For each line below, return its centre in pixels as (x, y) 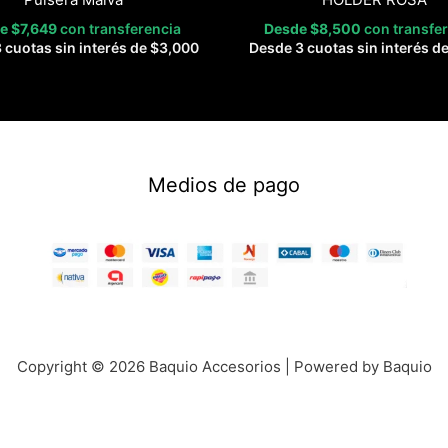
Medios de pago (223, 184)
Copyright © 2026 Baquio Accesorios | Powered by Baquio (224, 366)
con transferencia (121, 28)
